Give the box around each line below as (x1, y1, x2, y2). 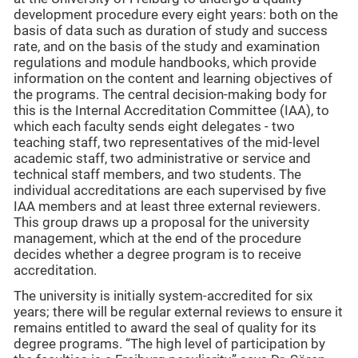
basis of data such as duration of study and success (14, 22, 328, 38)
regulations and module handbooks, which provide (14, 54, 316, 70)
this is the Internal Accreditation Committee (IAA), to (14, 102, 329, 118)
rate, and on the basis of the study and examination (14, 38, 320, 54)
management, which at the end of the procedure (14, 230, 301, 246)
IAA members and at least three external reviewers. (14, 198, 320, 214)
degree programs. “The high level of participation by (14, 336, 325, 352)
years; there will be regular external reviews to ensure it (14, 304, 343, 320)
